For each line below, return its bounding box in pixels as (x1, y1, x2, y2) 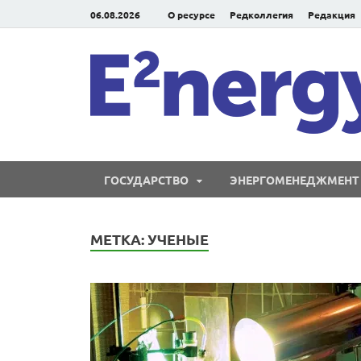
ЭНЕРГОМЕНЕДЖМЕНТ (230, 172, 359, 187)
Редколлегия (230, 7, 293, 21)
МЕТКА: (90, 230, 147, 248)
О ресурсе (168, 7, 215, 21)
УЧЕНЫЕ (147, 230, 209, 248)
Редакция (308, 7, 355, 21)
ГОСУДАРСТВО (104, 172, 189, 187)
